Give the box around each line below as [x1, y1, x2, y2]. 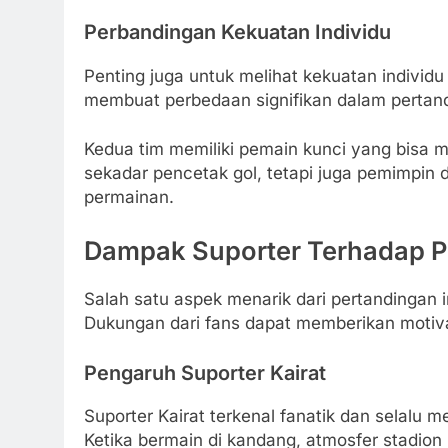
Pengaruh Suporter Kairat [84, 360, 326, 385]
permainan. [84, 187, 174, 208]
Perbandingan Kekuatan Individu [84, 20, 391, 45]
